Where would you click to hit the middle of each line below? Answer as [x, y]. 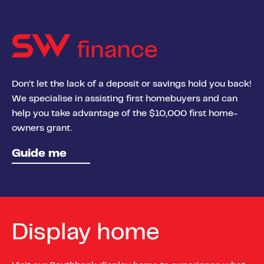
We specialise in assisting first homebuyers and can [125, 99]
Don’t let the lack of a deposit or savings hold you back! [132, 84]
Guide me [39, 154]
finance [114, 52]
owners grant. [42, 128]
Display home [85, 233]
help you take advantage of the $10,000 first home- [125, 113]
